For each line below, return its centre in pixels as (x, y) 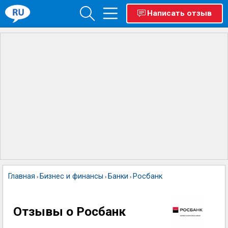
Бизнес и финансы (72, 176)
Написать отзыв (179, 13)
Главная (22, 176)
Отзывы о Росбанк (69, 211)
